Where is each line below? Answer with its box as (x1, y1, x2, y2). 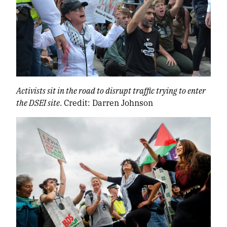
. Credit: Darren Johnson (60, 97, 153, 109)
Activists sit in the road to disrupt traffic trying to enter (16, 85, 206, 97)
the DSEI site (16, 97, 60, 109)
